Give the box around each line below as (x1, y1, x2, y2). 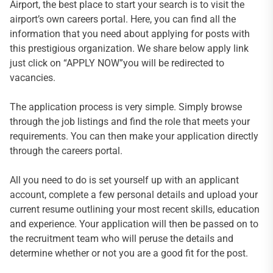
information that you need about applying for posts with (10, 28, 250, 40)
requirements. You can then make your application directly (10, 130, 258, 143)
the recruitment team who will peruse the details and (10, 233, 233, 245)
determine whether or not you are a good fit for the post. (10, 247, 248, 260)
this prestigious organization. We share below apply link (10, 43, 249, 55)
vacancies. (10, 72, 55, 84)
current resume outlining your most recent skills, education (10, 204, 260, 216)
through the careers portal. (10, 145, 125, 157)
